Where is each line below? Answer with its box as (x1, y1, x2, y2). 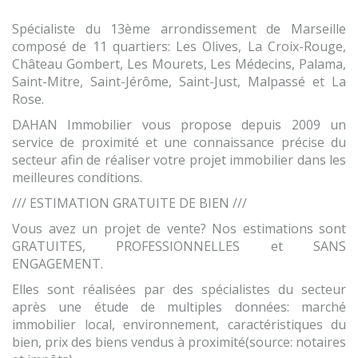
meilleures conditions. (12, 168, 142, 186)
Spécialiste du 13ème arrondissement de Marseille (12, 19, 346, 38)
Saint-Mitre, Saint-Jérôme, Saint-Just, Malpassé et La (12, 72, 346, 90)
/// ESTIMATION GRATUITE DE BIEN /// (12, 193, 247, 212)
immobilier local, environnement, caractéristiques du (12, 315, 346, 333)
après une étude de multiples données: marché (12, 297, 346, 316)
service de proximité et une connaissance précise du (12, 133, 346, 151)
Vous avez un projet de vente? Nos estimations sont (12, 219, 346, 237)
